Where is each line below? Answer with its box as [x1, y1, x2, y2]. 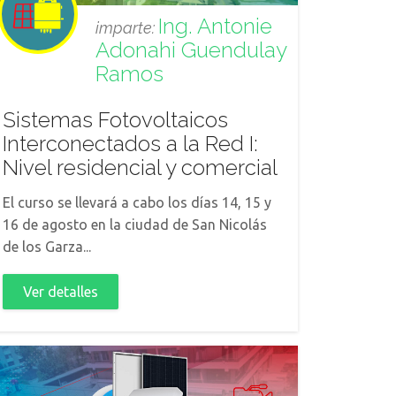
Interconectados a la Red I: [3, 131, 258, 156]
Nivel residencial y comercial [3, 155, 278, 180]
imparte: [95, 19, 158, 37]
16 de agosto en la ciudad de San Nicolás [3, 217, 267, 232]
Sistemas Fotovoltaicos [3, 107, 228, 133]
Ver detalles [23, 284, 98, 300]
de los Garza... [3, 239, 91, 255]
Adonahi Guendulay [95, 37, 286, 63]
